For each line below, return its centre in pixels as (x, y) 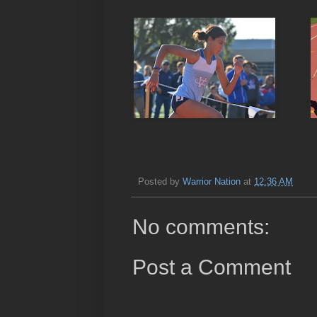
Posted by (160, 181)
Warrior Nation (212, 181)
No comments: (201, 227)
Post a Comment (212, 267)
